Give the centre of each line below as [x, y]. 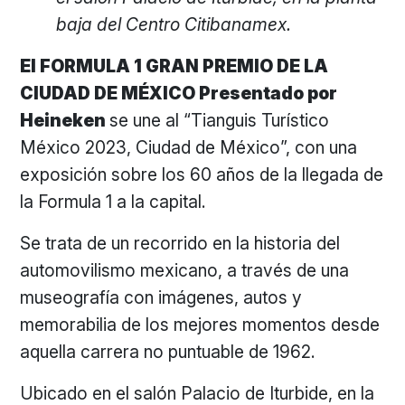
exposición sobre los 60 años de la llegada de [202, 174]
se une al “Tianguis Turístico [220, 120]
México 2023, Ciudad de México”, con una [189, 147]
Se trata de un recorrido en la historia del [180, 243]
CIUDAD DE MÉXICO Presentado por [179, 93]
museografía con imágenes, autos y [161, 297]
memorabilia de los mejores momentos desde [200, 325]
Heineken [65, 120]
